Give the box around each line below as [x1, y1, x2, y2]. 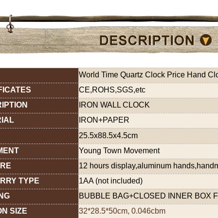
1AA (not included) [79, 176, 143, 185]
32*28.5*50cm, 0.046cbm [79, 206, 165, 215]
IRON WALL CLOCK [79, 100, 150, 109]
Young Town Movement [79, 146, 160, 155]
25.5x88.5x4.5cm [79, 131, 138, 140]
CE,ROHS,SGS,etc [79, 85, 145, 94]
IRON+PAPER [79, 115, 129, 124]
